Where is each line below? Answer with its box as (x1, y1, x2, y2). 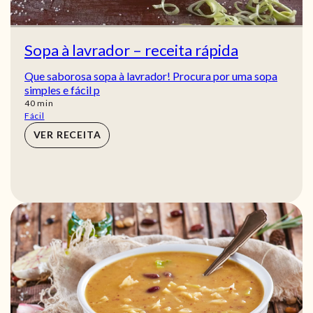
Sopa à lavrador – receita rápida (24, 40, 238, 59)
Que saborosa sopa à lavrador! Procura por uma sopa (24, 68, 277, 82)
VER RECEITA (33, 129, 101, 141)
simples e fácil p (24, 82, 100, 96)
